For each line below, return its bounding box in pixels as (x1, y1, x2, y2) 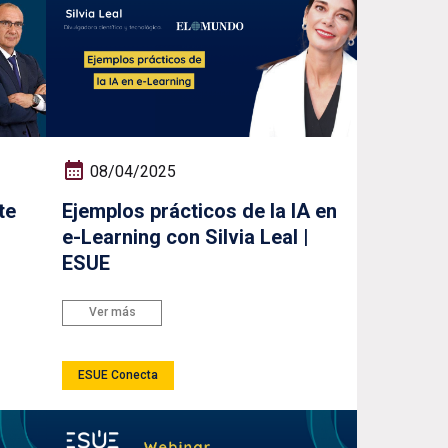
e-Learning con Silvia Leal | (62, 224, 310, 249)
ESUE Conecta (78, 367, 159, 382)
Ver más (88, 305, 136, 320)
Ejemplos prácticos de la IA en (62, 198, 338, 223)
